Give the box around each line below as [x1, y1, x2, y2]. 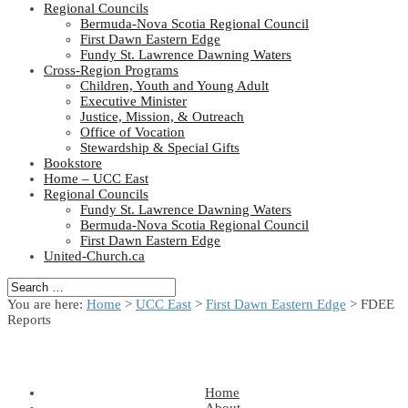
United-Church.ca [44, 249, 145, 263]
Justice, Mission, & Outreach [80, 109, 244, 124]
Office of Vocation [80, 125, 185, 139]
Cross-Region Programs [44, 63, 178, 77]
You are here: [7, 297, 87, 311]
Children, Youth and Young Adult [80, 78, 269, 93]
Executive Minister [80, 94, 187, 108]
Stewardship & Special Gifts [80, 140, 240, 155]
